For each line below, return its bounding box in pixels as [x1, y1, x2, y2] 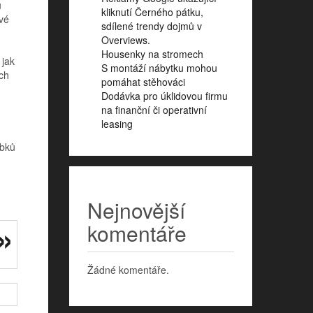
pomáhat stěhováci [101, 74, 185, 89]
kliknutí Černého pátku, [101, 4, 203, 19]
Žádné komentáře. [87, 263, 169, 277]
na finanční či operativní [101, 102, 207, 117]
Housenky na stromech [101, 46, 203, 61]
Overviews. [101, 32, 150, 47]
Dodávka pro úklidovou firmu [101, 88, 228, 103]
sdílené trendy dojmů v [101, 18, 202, 33]
